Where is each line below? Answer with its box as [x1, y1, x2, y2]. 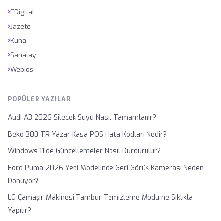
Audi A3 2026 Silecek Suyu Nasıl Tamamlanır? [8, 113, 156, 122]
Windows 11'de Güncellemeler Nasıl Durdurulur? [8, 147, 161, 156]
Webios [10, 64, 33, 74]
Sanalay [10, 50, 36, 59]
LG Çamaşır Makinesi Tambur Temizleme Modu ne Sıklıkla [8, 193, 193, 202]
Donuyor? [8, 176, 38, 185]
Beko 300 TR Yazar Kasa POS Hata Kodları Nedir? [8, 130, 167, 139]
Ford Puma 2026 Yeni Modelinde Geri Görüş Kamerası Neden [8, 163, 204, 173]
